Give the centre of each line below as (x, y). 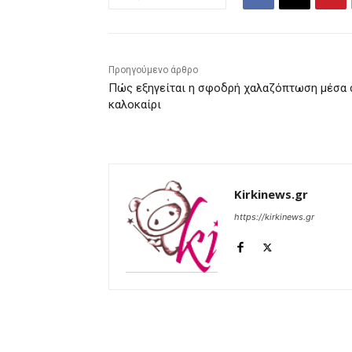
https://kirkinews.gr (274, 217)
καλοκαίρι (135, 105)
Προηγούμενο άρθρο (153, 70)
